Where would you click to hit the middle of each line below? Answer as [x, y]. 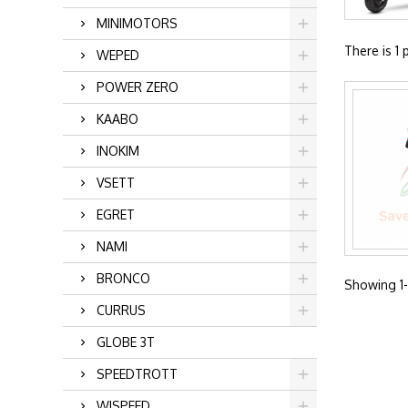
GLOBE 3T [125, 342]
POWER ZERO [137, 87]
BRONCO [123, 278]
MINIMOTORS [137, 23]
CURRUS [121, 310]
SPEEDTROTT [137, 374]
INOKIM [117, 151]
